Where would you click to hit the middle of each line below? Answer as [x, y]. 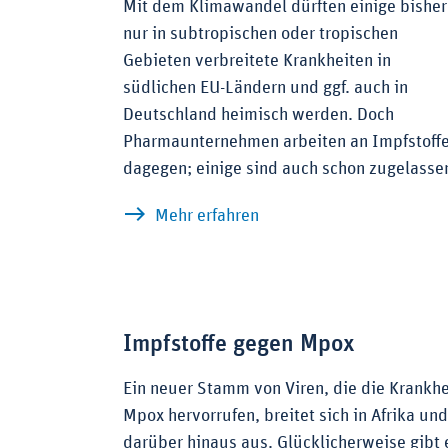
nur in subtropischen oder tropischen [260, 34]
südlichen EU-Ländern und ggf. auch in [265, 88]
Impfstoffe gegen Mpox [239, 344]
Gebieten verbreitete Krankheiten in [257, 61]
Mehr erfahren [207, 216]
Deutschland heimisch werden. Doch [258, 115]
